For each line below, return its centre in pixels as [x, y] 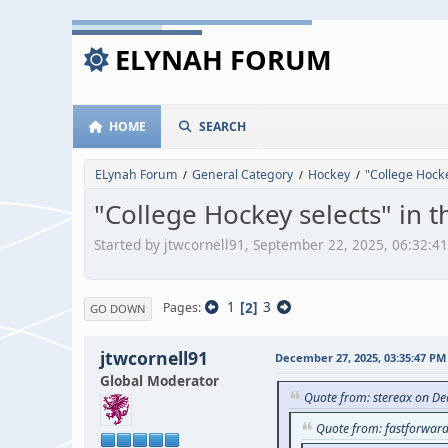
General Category [242, 174]
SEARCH [222, 126]
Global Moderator [159, 380]
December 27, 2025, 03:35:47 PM [360, 357]
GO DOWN [118, 308]
